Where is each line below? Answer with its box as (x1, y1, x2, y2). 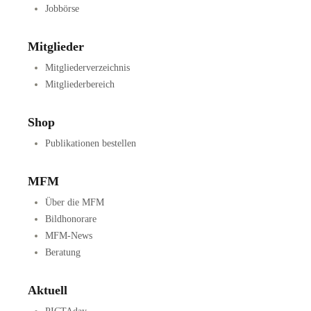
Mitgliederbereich (45, 79, 115, 90)
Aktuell (28, 283, 67, 298)
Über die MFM (45, 197, 104, 208)
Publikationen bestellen (45, 138, 136, 149)
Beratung (45, 247, 81, 258)
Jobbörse (45, 3, 79, 15)
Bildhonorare (45, 214, 96, 225)
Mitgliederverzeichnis (45, 62, 130, 74)
